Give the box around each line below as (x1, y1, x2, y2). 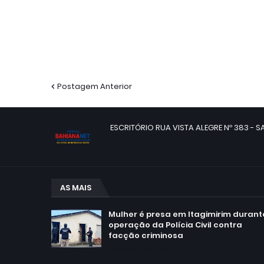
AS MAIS (60, 182, 91, 194)
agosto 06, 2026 (118, 245, 173, 255)
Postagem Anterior (57, 81, 132, 93)
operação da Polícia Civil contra (108, 219, 242, 231)
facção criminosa (108, 230, 183, 242)
